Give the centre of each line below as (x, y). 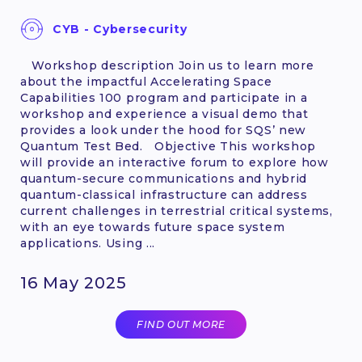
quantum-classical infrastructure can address (164, 195)
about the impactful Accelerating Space (146, 82)
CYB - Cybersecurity (120, 29)
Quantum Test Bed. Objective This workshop (168, 147)
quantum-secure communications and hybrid (164, 179)
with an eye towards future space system (153, 227)
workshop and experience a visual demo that (164, 114)
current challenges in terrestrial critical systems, (177, 211)
